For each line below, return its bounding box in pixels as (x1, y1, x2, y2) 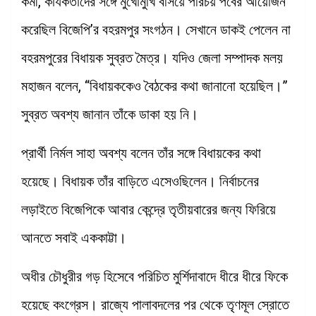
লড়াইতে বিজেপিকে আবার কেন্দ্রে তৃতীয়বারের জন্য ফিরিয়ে (21, 200, 276, 218)
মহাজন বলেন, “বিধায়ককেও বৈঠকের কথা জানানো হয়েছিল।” (21, 77, 288, 95)
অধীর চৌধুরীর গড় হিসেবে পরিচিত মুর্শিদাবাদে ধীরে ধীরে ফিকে (21, 267, 288, 285)
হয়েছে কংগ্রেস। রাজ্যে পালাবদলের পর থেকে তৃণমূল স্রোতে (21, 296, 289, 313)
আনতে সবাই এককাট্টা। (21, 229, 126, 246)
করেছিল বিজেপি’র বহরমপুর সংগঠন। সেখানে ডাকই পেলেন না (21, 20, 291, 38)
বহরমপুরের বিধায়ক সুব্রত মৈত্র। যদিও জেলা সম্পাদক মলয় (21, 49, 283, 66)
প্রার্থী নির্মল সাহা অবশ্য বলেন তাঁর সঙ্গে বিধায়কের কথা (21, 144, 261, 162)
